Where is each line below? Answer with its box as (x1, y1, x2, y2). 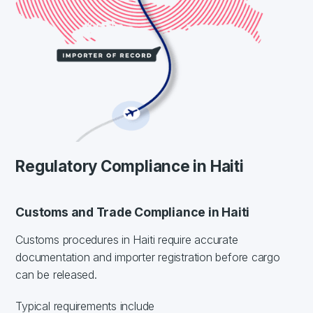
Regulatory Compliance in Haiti (15, 156, 244, 175)
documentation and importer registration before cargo (15, 249, 280, 264)
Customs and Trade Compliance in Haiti (15, 204, 250, 219)
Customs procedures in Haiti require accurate (15, 232, 238, 247)
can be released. (15, 267, 97, 282)
